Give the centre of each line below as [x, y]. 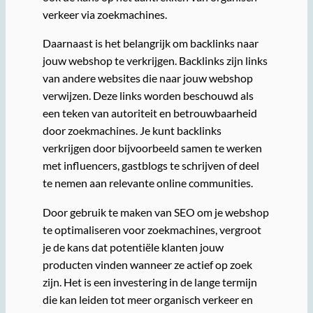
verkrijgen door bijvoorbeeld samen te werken [152, 148]
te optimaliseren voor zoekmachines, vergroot [152, 229]
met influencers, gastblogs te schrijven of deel [151, 166]
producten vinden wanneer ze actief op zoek [147, 264]
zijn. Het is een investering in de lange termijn [150, 282]
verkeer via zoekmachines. [104, 15]
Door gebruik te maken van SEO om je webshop [155, 212]
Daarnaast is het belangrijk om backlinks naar [150, 43]
